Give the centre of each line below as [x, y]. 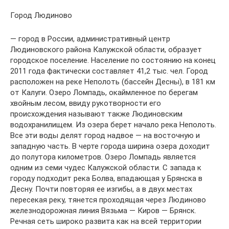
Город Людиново [41, 16]
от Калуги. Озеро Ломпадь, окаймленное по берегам [104, 93]
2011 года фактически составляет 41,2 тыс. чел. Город [109, 71]
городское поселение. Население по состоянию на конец [113, 61]
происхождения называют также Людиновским [96, 114]
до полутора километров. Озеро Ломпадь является [103, 157]
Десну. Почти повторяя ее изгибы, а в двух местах [101, 189]
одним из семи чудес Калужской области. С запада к [106, 168]
